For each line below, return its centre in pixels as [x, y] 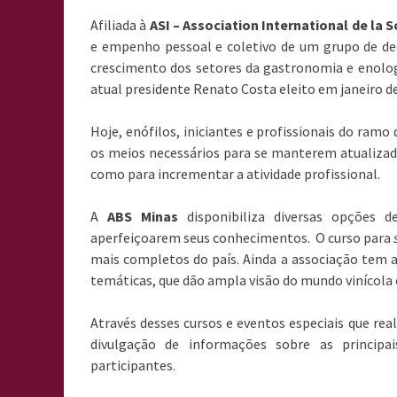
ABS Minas [142, 216]
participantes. [133, 365]
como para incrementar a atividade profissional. [235, 174]
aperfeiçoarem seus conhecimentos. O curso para [242, 237]
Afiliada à [120, 25]
